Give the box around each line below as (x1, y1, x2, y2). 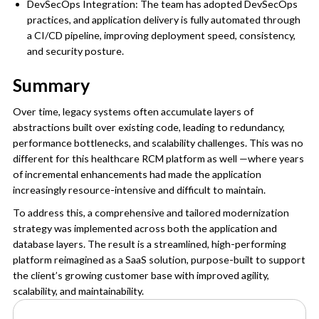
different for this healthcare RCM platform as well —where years (12, 152, 304, 164)
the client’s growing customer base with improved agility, (12, 268, 269, 281)
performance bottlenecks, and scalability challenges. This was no (12, 136, 303, 149)
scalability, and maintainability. (12, 284, 144, 297)
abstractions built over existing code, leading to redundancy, (12, 120, 285, 133)
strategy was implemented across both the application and (12, 221, 277, 234)
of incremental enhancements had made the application (12, 167, 261, 180)
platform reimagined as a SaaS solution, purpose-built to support (12, 253, 305, 266)
